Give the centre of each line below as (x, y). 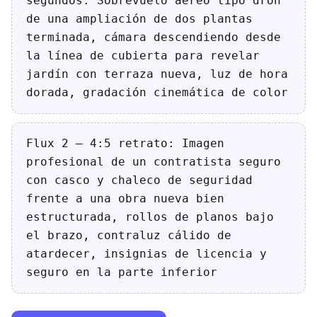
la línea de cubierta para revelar (143, 56)
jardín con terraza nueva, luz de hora (157, 74)
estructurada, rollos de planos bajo (150, 217)
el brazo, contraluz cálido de (129, 235)
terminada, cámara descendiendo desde (154, 37)
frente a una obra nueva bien (125, 198)
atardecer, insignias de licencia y (146, 254)
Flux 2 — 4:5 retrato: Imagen (125, 143)
